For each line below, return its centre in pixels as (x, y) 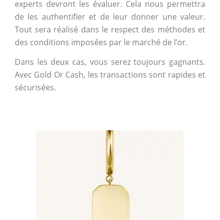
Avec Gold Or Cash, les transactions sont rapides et (110, 75)
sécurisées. (36, 88)
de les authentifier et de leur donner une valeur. (110, 16)
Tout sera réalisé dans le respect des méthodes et (110, 29)
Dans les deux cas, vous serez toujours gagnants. (110, 62)
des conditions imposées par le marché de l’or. (102, 42)
